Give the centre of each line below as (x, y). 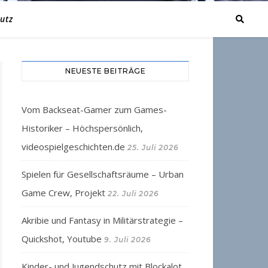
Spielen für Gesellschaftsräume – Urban (103, 174)
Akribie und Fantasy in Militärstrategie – (102, 220)
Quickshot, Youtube (62, 239)
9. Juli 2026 (128, 240)
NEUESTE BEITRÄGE (105, 71)
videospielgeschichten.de (73, 147)
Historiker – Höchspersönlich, (82, 128)
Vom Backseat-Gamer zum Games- (94, 109)
